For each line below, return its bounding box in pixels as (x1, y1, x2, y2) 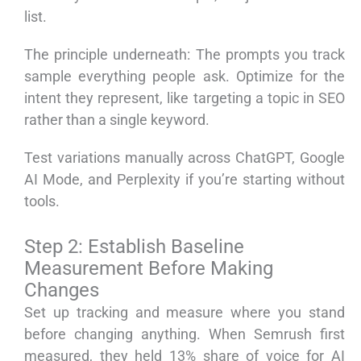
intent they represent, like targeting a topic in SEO (24, 89, 345, 107)
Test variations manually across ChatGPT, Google (24, 149, 345, 167)
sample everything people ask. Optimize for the (24, 68, 345, 85)
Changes (24, 279, 99, 302)
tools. (24, 193, 60, 210)
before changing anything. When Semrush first (24, 326, 345, 343)
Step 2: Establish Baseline (24, 235, 244, 259)
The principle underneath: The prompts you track (24, 46, 345, 64)
